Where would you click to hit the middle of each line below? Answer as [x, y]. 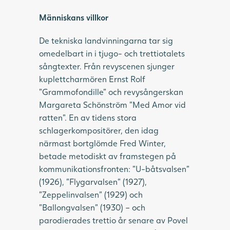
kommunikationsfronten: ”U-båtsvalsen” [114, 168]
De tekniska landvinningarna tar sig [106, 40]
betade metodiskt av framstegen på [108, 156]
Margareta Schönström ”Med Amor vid [112, 104]
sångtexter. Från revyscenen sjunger [107, 66]
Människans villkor [74, 17]
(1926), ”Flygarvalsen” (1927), [93, 181]
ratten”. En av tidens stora [88, 117]
